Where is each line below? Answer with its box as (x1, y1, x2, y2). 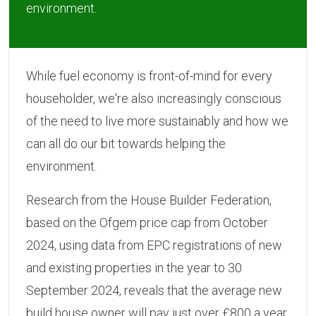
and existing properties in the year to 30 (26, 260, 242, 276)
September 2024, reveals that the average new (26, 283, 282, 298)
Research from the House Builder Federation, (26, 193, 272, 208)
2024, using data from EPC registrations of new (26, 238, 282, 253)
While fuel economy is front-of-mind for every (26, 68, 272, 84)
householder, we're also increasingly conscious (26, 91, 281, 107)
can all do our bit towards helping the (26, 136, 226, 152)
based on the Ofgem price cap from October (26, 215, 268, 231)
